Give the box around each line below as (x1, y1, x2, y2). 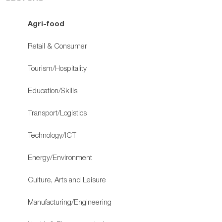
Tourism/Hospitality (28, 63, 87, 72)
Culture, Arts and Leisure (28, 174, 107, 184)
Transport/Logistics (28, 108, 87, 117)
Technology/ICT (28, 130, 77, 139)
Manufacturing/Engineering (28, 197, 112, 206)
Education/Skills (28, 85, 78, 95)
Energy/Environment (28, 152, 93, 162)
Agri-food (28, 18, 65, 28)
